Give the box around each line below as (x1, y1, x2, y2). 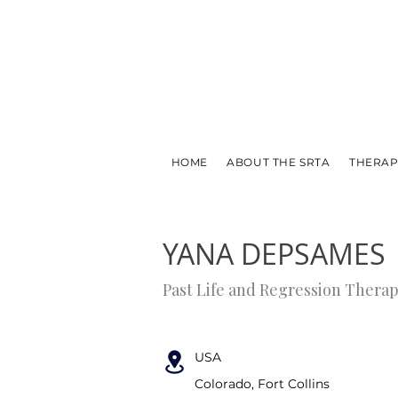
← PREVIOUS (194, 187, 258, 202)
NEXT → (338, 187, 378, 202)
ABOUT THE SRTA (227, 155, 330, 169)
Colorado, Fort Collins (195, 376, 330, 392)
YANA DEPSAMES (163, 235, 386, 273)
